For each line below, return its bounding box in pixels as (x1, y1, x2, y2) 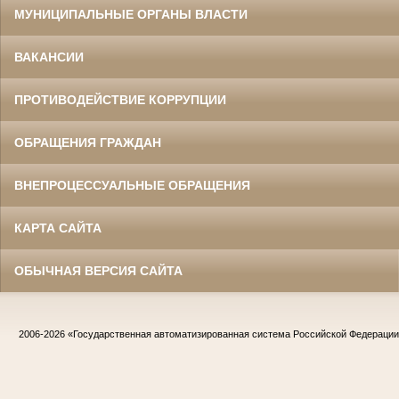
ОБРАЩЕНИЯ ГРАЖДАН (14, 135, 161, 151)
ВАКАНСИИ (14, 50, 84, 65)
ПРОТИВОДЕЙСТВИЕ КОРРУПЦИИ (14, 93, 226, 108)
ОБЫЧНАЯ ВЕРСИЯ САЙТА (14, 264, 183, 279)
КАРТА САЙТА (14, 221, 102, 236)
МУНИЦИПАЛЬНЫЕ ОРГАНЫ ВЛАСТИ (14, 7, 248, 22)
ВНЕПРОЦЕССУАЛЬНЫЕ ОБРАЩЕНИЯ (14, 178, 250, 193)
